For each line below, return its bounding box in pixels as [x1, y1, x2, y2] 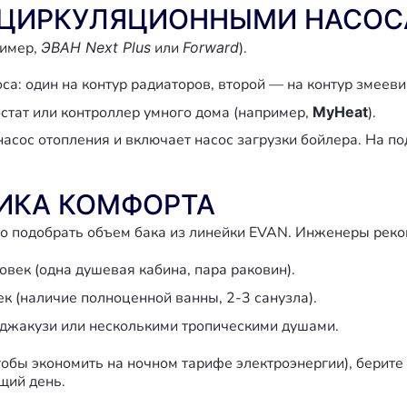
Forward [183, 38, 239, 56]
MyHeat [313, 103, 368, 121]
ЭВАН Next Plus [41, 38, 151, 56]
